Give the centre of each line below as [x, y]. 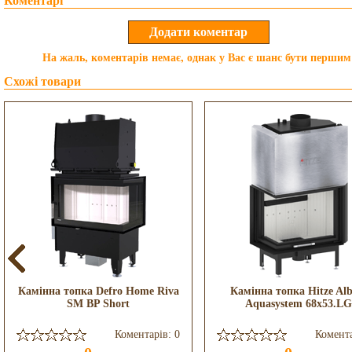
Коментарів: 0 [147, 334]
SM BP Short [98, 304]
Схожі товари [42, 81]
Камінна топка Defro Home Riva [98, 291]
